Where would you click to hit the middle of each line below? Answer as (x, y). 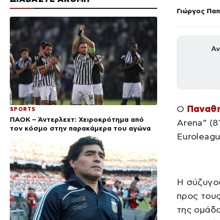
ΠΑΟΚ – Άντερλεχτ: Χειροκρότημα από (77, 120)
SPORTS (23, 109)
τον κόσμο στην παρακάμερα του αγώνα (80, 128)
